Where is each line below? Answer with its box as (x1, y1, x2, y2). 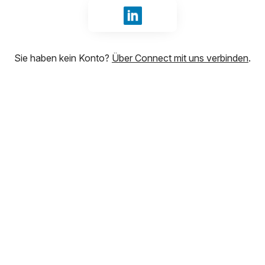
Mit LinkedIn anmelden (131, 17, 232, 28)
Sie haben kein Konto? (14, 52, 112, 64)
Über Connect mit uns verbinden (112, 52, 248, 64)
